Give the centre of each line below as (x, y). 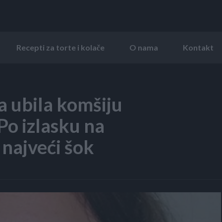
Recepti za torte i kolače (60, 47)
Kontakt (198, 47)
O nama (144, 47)
